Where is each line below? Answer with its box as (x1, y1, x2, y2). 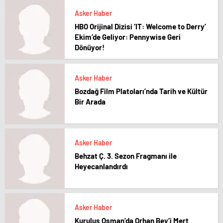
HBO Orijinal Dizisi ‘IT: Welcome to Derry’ (75, 22, 206, 31)
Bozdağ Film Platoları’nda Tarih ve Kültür (75, 87, 208, 96)
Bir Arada (75, 97, 106, 106)
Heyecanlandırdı (75, 162, 128, 171)
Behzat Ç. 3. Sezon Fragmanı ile (75, 151, 177, 160)
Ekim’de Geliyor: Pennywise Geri (75, 32, 181, 41)
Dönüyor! (75, 43, 105, 52)
